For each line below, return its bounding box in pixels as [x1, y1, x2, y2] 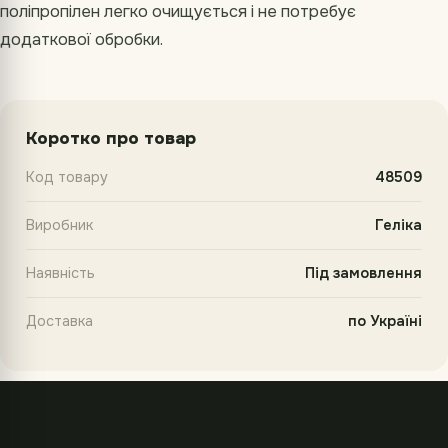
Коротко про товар [26, 128, 196, 150]
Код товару [26, 168, 108, 187]
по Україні [348, 312, 422, 331]
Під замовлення [305, 264, 422, 283]
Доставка [26, 312, 93, 331]
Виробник [26, 216, 93, 235]
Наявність [26, 264, 95, 283]
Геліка [375, 216, 422, 235]
